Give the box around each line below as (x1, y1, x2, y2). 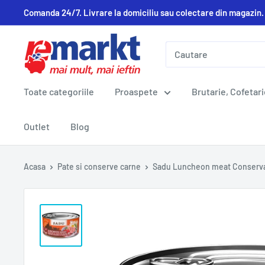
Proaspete (115, 86, 158, 97)
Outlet (24, 121, 50, 132)
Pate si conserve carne (57, 161, 141, 172)
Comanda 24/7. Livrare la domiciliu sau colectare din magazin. (24, 7, 264, 18)
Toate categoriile (24, 86, 94, 97)
